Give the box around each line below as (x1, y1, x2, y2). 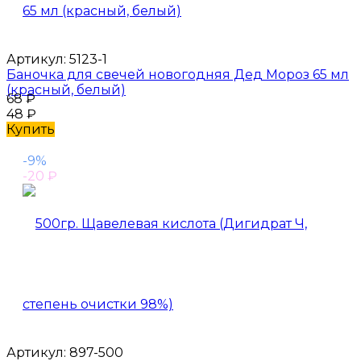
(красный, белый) (6, 81, 126, 98)
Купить (6, 121, 55, 137)
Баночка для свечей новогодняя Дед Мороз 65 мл (6, 66, 349, 82)
